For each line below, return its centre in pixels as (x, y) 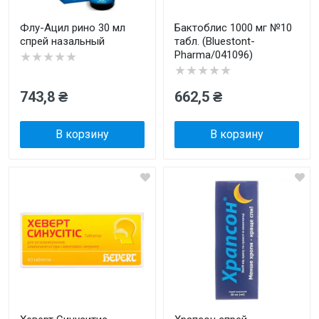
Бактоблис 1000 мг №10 (233, 28)
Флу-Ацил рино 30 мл (73, 28)
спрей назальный (62, 41)
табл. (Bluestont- (215, 41)
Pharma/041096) (214, 55)
